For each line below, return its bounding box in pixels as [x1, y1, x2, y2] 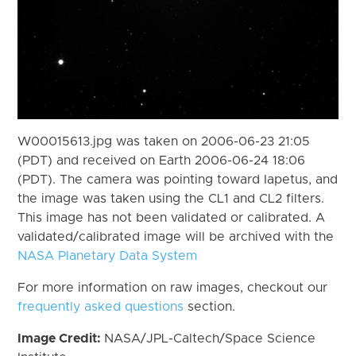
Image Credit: [17, 331, 105, 345]
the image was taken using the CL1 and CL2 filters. [17, 192, 325, 205]
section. [184, 300, 236, 313]
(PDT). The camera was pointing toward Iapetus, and [17, 172, 339, 186]
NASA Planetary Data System [17, 249, 198, 262]
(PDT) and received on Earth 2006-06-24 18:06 [17, 153, 306, 167]
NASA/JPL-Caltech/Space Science [104, 331, 316, 345]
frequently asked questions [17, 300, 184, 313]
